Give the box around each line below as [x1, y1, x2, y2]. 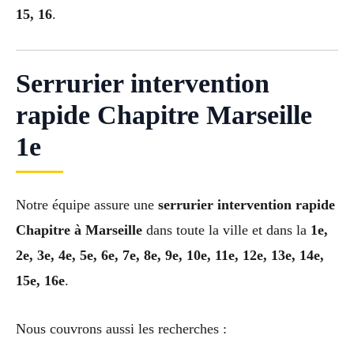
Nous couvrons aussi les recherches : [16, 320, 227, 337]
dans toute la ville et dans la [142, 221, 311, 238]
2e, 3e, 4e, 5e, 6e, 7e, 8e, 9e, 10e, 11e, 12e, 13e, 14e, [16, 247, 324, 263]
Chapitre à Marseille [16, 221, 142, 238]
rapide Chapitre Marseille [16, 100, 312, 130]
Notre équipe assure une [16, 196, 158, 213]
